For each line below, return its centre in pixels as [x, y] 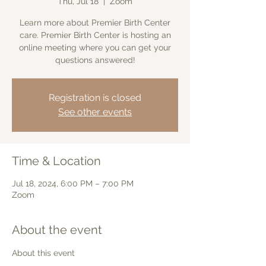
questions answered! [95, 60]
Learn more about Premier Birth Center [95, 23]
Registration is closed [95, 98]
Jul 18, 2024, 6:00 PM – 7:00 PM [73, 183]
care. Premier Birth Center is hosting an [95, 35]
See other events [95, 112]
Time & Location [56, 161]
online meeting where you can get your [95, 47]
